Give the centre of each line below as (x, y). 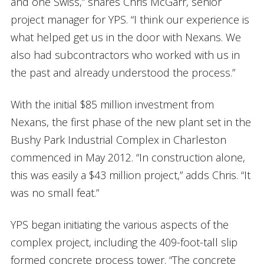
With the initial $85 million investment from (112, 104)
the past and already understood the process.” (123, 72)
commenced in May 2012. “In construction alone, (128, 157)
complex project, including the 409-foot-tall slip (124, 242)
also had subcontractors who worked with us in (125, 55)
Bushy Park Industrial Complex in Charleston (118, 139)
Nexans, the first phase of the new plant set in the (131, 122)
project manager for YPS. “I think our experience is (130, 19)
